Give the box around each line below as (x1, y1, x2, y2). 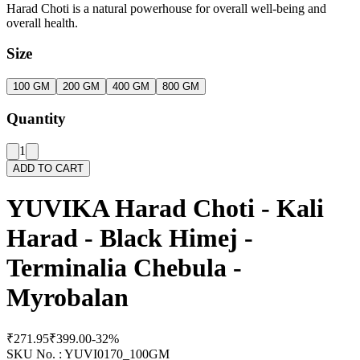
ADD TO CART (13, 162, 84, 174)
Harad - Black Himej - (6, 223, 253, 252)
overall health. (6, 15, 78, 30)
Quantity (6, 109, 66, 127)
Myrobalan (6, 283, 129, 312)
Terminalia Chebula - (6, 253, 242, 282)
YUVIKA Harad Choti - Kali (6, 194, 324, 223)
